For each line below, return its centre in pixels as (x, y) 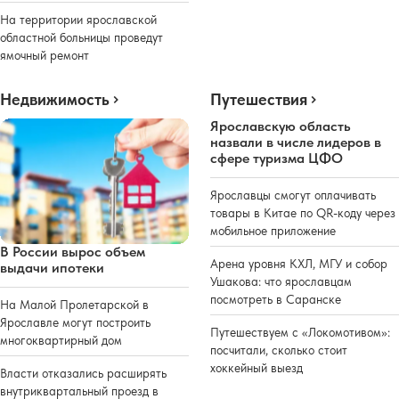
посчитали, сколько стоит (279, 350)
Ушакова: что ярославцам (281, 282)
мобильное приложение (273, 231)
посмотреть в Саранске (276, 300)
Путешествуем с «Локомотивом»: (300, 333)
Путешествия (259, 100)
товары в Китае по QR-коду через (303, 213)
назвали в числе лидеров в (296, 142)
